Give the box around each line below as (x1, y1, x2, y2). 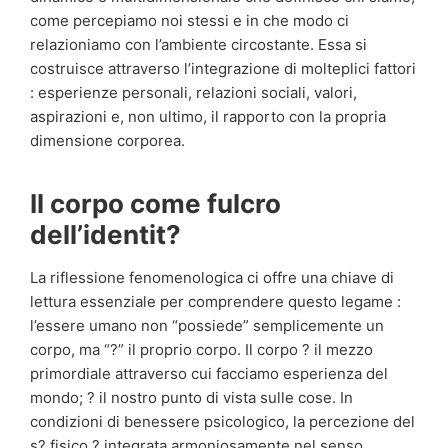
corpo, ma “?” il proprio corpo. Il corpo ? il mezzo (30, 339, 373, 359)
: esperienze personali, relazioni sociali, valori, (30, 82, 357, 102)
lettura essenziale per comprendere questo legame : (30, 291, 401, 311)
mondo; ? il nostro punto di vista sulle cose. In (30, 387, 353, 407)
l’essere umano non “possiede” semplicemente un (30, 315, 384, 335)
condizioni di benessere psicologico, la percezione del (30, 411, 415, 431)
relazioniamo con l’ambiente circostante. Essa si (30, 34, 367, 54)
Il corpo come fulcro (30, 187, 281, 219)
